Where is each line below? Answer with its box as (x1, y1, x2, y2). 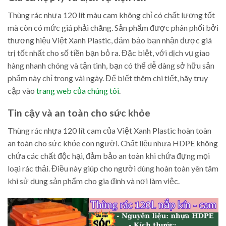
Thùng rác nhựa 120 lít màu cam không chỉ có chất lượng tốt (8, 10, 215, 20)
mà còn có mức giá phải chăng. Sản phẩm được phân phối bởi (8, 22, 218, 32)
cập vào (8, 85, 36, 95)
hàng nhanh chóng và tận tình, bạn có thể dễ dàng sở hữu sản (8, 60, 214, 70)
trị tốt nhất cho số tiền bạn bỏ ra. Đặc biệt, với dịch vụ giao (8, 47, 210, 58)
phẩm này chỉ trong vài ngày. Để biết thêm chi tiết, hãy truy (8, 73, 208, 83)
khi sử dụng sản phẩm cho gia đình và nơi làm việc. (8, 176, 180, 186)
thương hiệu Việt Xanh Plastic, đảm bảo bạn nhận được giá (8, 35, 212, 45)
